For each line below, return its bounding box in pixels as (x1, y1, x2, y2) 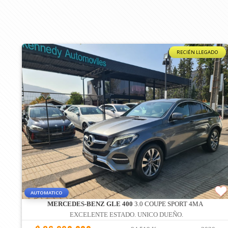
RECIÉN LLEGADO (177, 49, 219, 56)
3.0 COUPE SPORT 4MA (133, 201, 204, 208)
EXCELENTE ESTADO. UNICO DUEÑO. (70, 211, 184, 219)
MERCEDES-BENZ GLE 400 (47, 201, 133, 208)
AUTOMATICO (31, 189, 63, 196)
